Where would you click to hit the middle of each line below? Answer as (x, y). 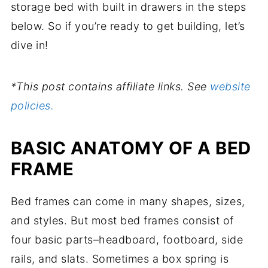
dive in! (29, 45)
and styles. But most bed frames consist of (122, 220)
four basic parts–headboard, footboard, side (127, 239)
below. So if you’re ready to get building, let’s (128, 26)
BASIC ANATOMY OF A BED (131, 148)
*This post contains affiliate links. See (110, 86)
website (230, 86)
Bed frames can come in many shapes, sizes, (128, 201)
